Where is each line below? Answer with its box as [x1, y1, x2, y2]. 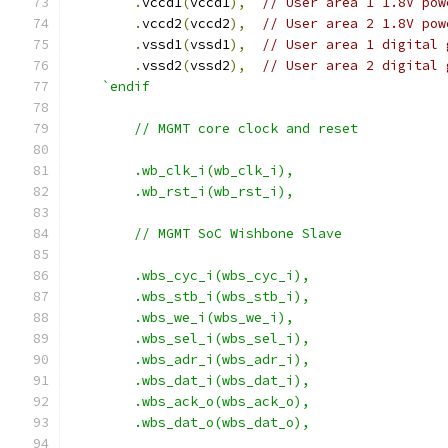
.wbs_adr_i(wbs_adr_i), [134, 351, 310, 368]
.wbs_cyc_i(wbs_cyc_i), [134, 267, 310, 284]
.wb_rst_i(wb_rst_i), [134, 183, 294, 200]
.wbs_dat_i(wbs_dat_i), [134, 372, 310, 389]
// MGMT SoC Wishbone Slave [134, 225, 342, 242]
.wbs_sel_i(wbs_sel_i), [134, 330, 310, 347]
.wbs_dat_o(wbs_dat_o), [134, 414, 310, 431]
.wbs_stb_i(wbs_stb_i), [134, 288, 310, 305]
